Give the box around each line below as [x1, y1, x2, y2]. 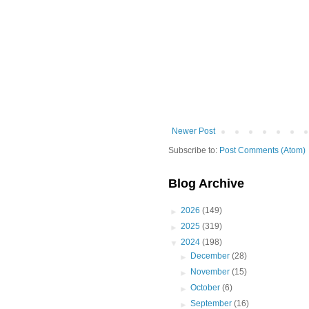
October [190, 283, 223, 293]
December [190, 251, 232, 261]
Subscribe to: [168, 146, 219, 156]
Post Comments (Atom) [219, 146, 306, 156]
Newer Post [172, 126, 215, 137]
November [190, 267, 232, 277]
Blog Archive [168, 177, 244, 191]
